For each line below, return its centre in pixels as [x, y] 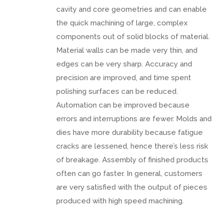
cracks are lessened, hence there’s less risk [132, 146]
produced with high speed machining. [120, 201]
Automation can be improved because [123, 105]
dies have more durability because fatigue [130, 132]
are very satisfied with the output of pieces [132, 187]
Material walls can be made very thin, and [127, 50]
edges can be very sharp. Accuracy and [124, 64]
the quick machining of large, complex [122, 23]
